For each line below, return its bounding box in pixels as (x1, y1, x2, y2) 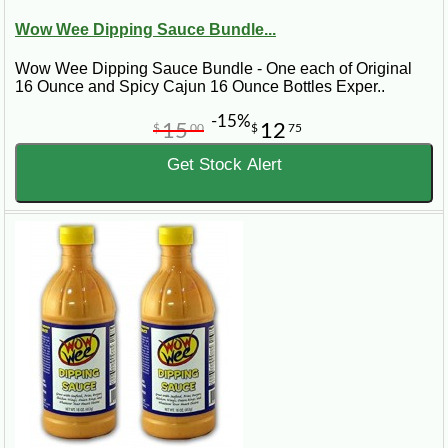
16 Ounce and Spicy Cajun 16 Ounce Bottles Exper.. (15, 77, 385, 95)
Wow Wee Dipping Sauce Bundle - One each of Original (15, 59, 412, 77)
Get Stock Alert (166, 154, 282, 174)
